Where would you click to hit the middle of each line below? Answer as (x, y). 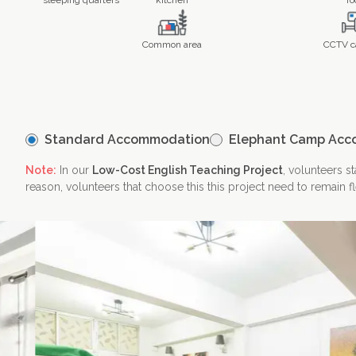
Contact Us (277, 55)
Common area (172, 44)
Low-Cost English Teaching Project (188, 170)
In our (73, 170)
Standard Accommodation (127, 139)
